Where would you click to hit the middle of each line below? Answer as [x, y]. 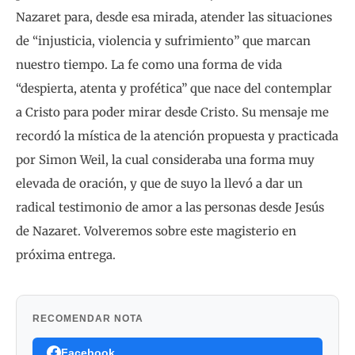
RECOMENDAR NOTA [88, 318]
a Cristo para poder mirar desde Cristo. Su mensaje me [172, 112]
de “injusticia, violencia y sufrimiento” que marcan [163, 40]
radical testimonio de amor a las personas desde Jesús [170, 207]
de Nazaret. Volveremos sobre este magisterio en [156, 231]
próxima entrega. [66, 254]
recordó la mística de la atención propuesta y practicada [177, 136]
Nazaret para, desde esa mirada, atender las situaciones [174, 17]
